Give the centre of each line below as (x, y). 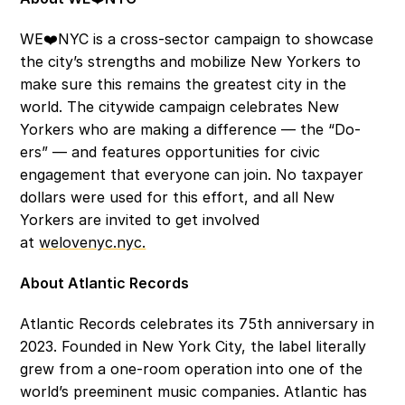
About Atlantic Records (107, 283)
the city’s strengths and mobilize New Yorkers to (191, 61)
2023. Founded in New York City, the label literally (193, 346)
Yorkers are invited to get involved (140, 220)
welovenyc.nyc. (93, 242)
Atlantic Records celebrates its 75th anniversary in (198, 324)
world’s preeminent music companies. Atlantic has (194, 391)
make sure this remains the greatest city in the (184, 84)
